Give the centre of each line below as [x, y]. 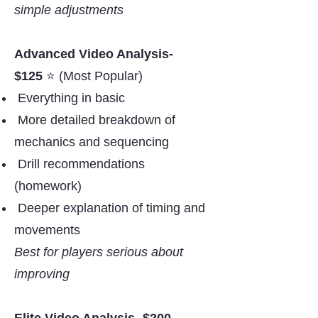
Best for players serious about [99, 252]
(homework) [48, 186]
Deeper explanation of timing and [111, 208]
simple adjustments [69, 10]
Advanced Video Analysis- [94, 54]
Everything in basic [71, 98]
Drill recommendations [81, 164]
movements [47, 230]
